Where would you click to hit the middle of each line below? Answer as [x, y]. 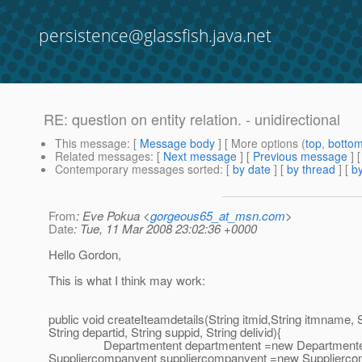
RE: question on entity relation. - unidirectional [192, 119]
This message [91, 143]
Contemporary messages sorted [137, 169]
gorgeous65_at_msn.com [218, 216]
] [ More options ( [260, 143]
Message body [177, 143]
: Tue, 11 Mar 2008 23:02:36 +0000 [165, 229]
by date [252, 169]
